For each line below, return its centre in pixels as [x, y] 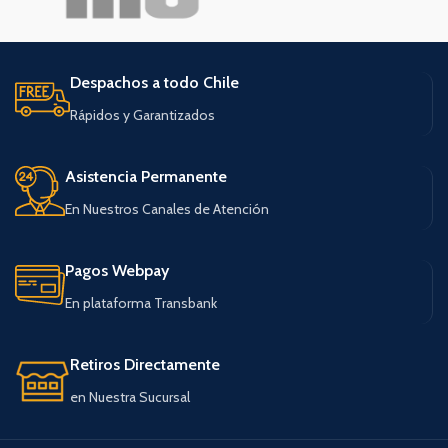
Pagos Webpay [117, 270]
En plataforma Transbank [141, 302]
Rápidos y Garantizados [142, 114]
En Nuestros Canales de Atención [167, 208]
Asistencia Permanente [146, 176]
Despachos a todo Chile [154, 82]
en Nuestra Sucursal [130, 396]
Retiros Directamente [145, 364]
